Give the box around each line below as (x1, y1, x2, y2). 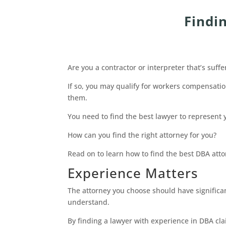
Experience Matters (68, 164, 199, 183)
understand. (68, 197, 112, 207)
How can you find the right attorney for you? (68, 130, 217, 140)
